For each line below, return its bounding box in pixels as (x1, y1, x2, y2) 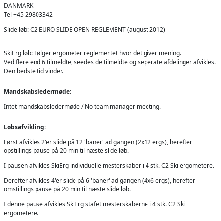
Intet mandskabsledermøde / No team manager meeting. (4, 102, 161, 110)
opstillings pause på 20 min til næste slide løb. (4, 146, 129, 155)
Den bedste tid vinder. (4, 66, 63, 75)
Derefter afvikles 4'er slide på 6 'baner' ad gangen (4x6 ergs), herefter (4, 176, 195, 184)
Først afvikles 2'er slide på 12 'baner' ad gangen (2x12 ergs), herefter (4, 137, 192, 146)
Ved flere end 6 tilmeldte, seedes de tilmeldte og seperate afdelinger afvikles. (4, 57, 216, 66)
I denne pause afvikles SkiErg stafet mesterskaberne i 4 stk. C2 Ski (4, 199, 185, 208)
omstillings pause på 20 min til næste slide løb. (4, 184, 131, 193)
